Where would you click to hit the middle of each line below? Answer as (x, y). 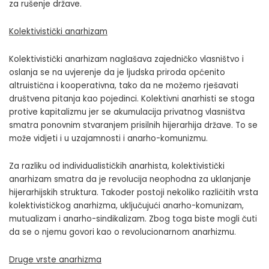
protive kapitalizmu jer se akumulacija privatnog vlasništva (127, 112)
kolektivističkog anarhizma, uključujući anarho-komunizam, (126, 206)
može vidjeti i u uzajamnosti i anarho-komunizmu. (108, 139)
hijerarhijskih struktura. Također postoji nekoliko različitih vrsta (134, 193)
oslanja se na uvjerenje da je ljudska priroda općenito (117, 73)
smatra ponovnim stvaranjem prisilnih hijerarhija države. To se (133, 125)
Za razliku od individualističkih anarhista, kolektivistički (117, 166)
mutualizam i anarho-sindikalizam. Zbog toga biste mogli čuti (133, 219)
